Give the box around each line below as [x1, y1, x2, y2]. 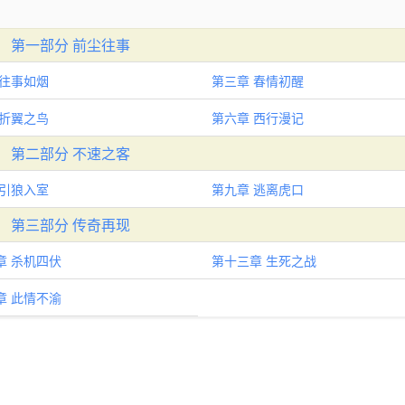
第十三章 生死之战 [211, 251, 316, 269]
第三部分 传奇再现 [10, 214, 130, 235]
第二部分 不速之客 [10, 143, 130, 164]
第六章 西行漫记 [211, 108, 304, 127]
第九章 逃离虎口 [211, 180, 304, 198]
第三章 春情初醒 [211, 71, 304, 89]
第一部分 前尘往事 [10, 34, 130, 55]
